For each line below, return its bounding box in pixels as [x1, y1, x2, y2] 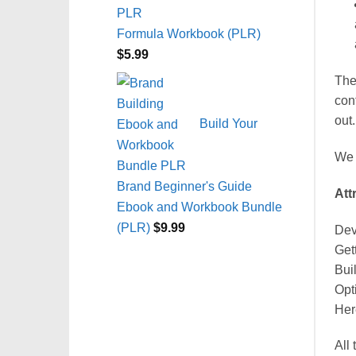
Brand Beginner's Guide [117, 179, 252, 194]
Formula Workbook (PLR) [117, 26, 261, 41]
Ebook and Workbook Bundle [117, 199, 282, 215]
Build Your [199, 115, 257, 130]
